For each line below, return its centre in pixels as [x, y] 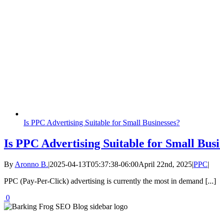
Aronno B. [31, 164]
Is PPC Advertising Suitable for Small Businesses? [102, 122]
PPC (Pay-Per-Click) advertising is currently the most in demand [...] [110, 181]
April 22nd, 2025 [165, 164]
